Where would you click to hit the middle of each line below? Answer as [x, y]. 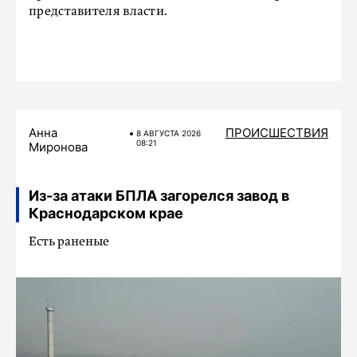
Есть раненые [69, 242]
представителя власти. [98, 12]
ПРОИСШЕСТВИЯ [277, 133]
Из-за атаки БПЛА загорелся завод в [159, 196]
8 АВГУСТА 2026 [168, 133]
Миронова [58, 147]
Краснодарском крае [106, 213]
